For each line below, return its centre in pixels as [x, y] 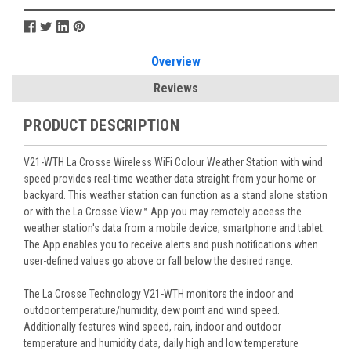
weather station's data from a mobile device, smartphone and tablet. [174, 228]
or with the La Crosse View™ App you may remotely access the [163, 211]
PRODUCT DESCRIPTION [101, 125]
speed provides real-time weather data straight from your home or [170, 178]
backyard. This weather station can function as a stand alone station [175, 195]
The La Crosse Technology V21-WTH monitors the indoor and [159, 293]
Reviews [175, 88]
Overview [175, 61]
